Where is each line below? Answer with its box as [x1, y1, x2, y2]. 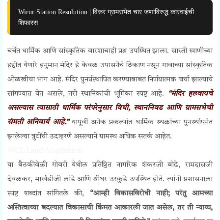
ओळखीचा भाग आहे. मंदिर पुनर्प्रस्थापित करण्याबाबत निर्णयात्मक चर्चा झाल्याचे [7, 76, 213, 84]
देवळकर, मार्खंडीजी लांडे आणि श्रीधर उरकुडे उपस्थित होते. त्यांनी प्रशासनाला [7, 176, 213, 184]
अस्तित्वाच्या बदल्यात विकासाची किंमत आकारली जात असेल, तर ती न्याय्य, [7, 204, 213, 212]
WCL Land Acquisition [7, 147, 82, 155]
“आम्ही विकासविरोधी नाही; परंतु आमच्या [89, 190, 213, 198]
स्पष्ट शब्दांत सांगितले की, [7, 190, 90, 198]
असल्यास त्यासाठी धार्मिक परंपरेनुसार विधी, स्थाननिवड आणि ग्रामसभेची [7, 105, 213, 112]
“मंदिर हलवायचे [168, 90, 213, 98]
